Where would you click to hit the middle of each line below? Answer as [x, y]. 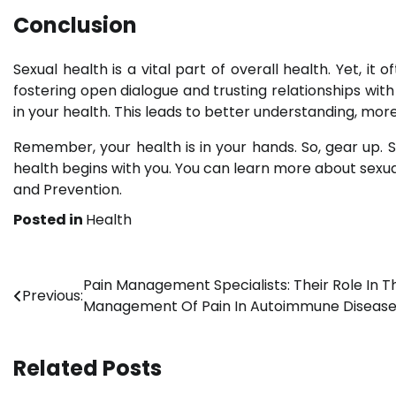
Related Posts [88, 368]
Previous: [53, 295]
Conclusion [75, 25]
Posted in [49, 219]
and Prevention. [68, 189]
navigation [73, 321]
